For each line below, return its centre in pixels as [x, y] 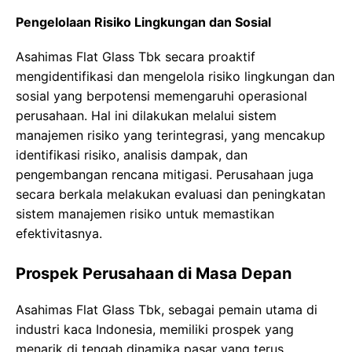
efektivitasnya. [59, 234]
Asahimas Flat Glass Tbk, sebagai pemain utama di [167, 310]
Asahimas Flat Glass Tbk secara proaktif [136, 57]
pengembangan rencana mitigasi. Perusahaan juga [165, 175]
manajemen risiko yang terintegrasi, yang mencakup [170, 136]
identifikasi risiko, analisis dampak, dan [132, 155]
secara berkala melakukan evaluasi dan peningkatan [170, 194]
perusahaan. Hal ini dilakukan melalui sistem [146, 116]
